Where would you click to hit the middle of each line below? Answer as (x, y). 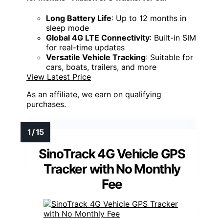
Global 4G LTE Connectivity (98, 37)
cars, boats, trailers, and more (101, 67)
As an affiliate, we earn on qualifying (94, 94)
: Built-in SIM (173, 37)
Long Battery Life (79, 18)
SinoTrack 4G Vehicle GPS (112, 153)
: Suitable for (169, 57)
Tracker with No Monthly (112, 169)
